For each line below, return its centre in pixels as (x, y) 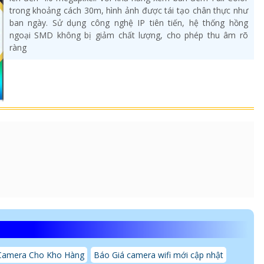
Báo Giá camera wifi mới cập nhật (159, 255)
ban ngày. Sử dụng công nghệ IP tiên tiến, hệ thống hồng (128, 23)
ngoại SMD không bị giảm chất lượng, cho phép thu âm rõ (128, 35)
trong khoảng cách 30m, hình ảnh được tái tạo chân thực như (128, 11)
